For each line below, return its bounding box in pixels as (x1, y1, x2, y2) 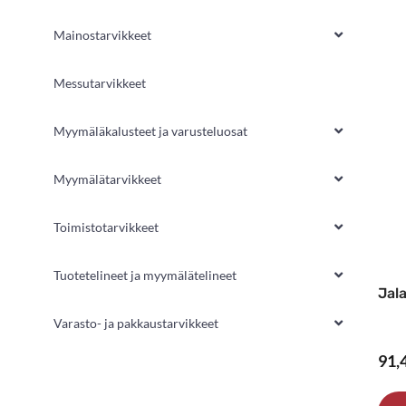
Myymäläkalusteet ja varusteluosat (53, 122, 247, 139)
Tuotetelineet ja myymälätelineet (53, 266, 237, 283)
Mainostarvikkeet (53, 26, 151, 43)
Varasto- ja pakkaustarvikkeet (53, 314, 218, 331)
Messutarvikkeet (53, 74, 146, 91)
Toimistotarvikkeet (53, 218, 159, 235)
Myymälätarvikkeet (53, 170, 161, 187)
